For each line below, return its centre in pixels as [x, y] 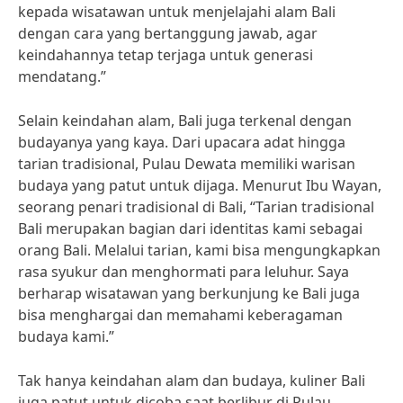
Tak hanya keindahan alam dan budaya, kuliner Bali [192, 381]
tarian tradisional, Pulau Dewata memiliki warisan [187, 164]
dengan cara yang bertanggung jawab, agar [168, 33]
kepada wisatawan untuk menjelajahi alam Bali [177, 12]
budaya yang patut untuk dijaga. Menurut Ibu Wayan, [200, 185]
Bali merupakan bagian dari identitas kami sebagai [190, 228]
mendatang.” [62, 76]
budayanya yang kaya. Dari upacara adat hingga [182, 142]
